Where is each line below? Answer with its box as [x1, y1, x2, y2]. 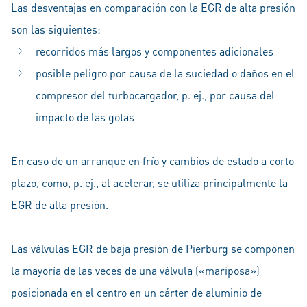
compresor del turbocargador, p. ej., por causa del [36, 88, 275, 102]
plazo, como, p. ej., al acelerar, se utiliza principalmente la [11, 175, 288, 190]
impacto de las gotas [36, 110, 134, 124]
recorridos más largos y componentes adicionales [36, 44, 273, 58]
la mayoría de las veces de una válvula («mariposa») [11, 263, 260, 278]
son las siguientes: [11, 22, 101, 36]
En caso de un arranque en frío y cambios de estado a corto [11, 153, 294, 168]
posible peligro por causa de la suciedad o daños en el [36, 66, 295, 80]
